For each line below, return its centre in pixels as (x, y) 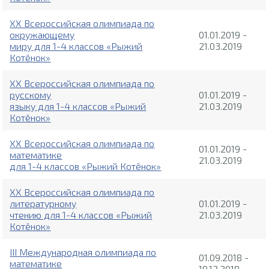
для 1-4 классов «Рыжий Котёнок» (86, 166)
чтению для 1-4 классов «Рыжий (81, 215)
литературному (43, 204)
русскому (31, 95)
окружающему (42, 35)
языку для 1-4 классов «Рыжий (78, 106)
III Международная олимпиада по (83, 252)
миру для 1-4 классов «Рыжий (76, 46)
